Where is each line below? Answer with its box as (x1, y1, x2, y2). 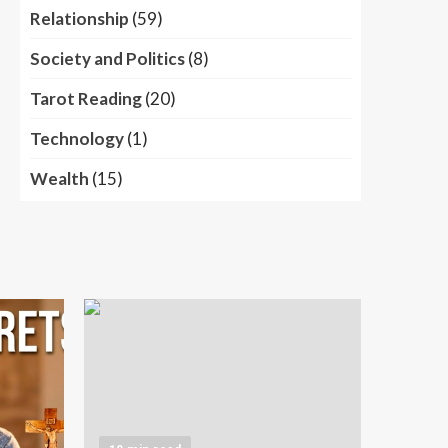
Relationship (30, 7, 129, 29)
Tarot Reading (30, 87, 142, 109)
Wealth (30, 167, 89, 189)
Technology (30, 127, 124, 149)
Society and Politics (30, 47, 185, 69)
